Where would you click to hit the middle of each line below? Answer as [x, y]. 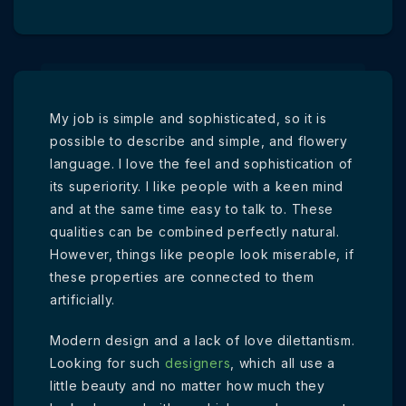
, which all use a [283, 363]
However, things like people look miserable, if [202, 254]
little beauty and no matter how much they [188, 386]
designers [198, 363]
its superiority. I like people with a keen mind [197, 186]
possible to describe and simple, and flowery [199, 141]
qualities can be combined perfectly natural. [195, 232]
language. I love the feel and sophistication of [201, 164]
